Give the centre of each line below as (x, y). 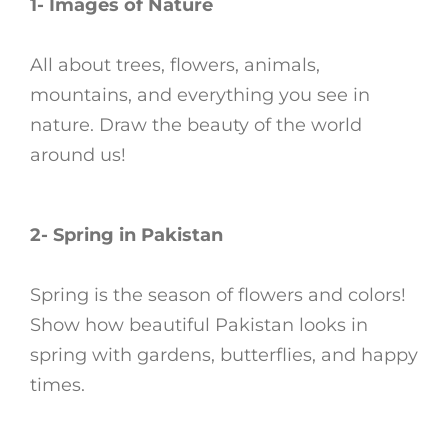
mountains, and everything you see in (200, 94)
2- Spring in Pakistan (126, 234)
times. (57, 384)
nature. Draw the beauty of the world (196, 124)
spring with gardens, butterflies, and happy (224, 354)
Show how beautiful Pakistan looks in (199, 324)
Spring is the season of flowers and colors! (218, 294)
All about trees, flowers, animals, (175, 64)
